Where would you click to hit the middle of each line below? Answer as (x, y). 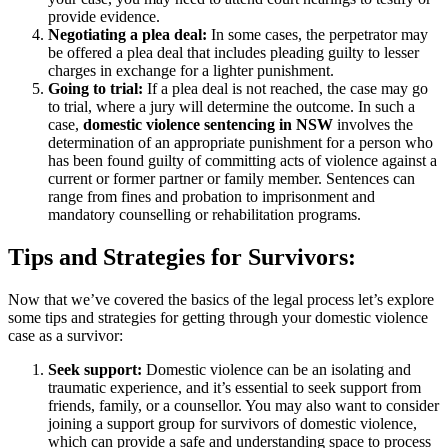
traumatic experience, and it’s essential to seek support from (234, 387)
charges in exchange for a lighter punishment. (191, 70)
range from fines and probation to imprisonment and (211, 196)
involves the (373, 124)
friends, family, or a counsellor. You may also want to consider (243, 405)
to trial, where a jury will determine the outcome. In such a (231, 106)
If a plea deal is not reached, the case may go (287, 88)
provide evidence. (104, 16)
